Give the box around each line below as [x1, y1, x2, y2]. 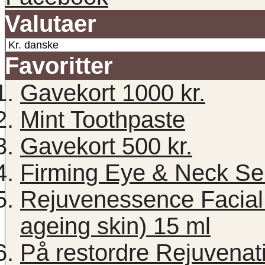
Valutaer [5, 10, 96, 37]
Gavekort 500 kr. [20, 132, 192, 159]
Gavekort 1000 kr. [20, 79, 205, 106]
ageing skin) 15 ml [20, 212, 211, 239]
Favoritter [5, 52, 113, 79]
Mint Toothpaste [20, 106, 185, 132]
